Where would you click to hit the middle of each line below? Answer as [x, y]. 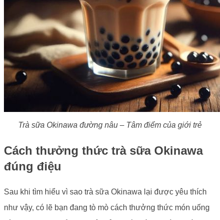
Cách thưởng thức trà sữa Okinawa [103, 151]
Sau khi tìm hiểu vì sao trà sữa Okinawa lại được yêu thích [105, 192]
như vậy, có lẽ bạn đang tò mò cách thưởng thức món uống [107, 207]
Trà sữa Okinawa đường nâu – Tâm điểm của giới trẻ [110, 125]
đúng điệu [33, 166]
